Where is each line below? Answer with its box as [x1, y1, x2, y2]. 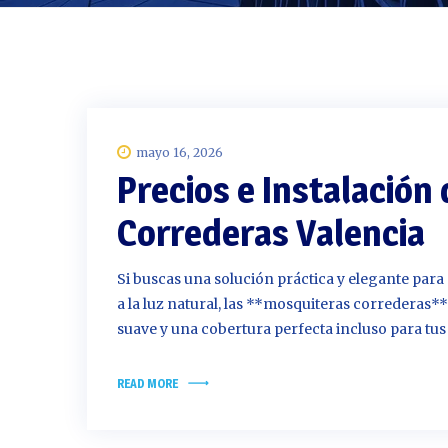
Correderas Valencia [117, 211, 425, 255]
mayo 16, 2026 [136, 145, 223, 160]
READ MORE [117, 376, 178, 391]
